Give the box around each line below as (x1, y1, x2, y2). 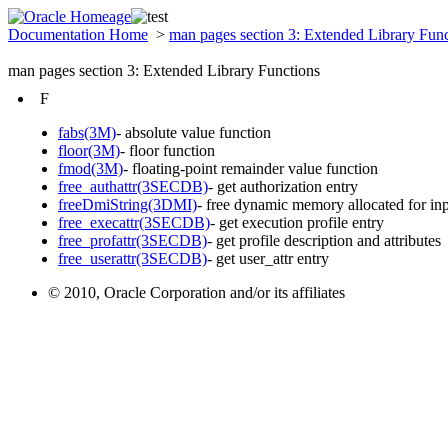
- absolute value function (116, 124, 271, 141)
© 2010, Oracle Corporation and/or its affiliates (48, 284, 345, 301)
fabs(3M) (58, 124, 116, 141)
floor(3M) (58, 142, 120, 159)
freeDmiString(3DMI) (58, 196, 197, 213)
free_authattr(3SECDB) (58, 178, 208, 195)
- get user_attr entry (207, 250, 329, 267)
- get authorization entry (208, 178, 358, 195)
